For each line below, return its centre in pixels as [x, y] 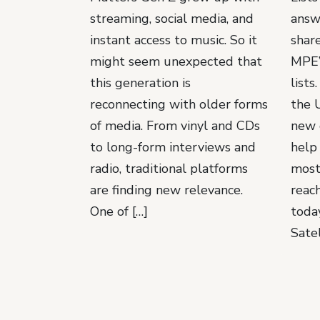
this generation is [140, 82]
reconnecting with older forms [179, 104]
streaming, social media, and [172, 18]
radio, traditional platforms [169, 168]
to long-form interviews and [173, 147]
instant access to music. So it [174, 40]
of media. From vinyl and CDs [175, 125]
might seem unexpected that [176, 61]
